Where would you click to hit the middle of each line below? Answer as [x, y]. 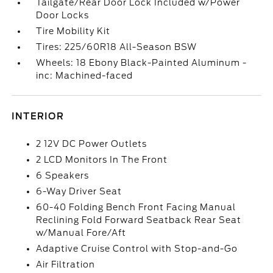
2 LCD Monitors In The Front [102, 160]
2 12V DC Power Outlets [92, 144]
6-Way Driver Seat [79, 191]
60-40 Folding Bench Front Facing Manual [136, 207]
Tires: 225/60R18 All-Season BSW [117, 47]
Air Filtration [66, 264]
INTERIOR [38, 116]
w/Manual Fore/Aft [81, 233]
